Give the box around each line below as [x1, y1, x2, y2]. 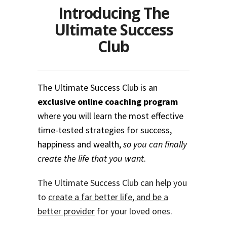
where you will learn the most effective [37, 110, 183, 122]
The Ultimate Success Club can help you [37, 176, 187, 188]
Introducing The [58, 3, 169, 24]
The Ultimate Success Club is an [37, 82, 158, 94]
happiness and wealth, [37, 138, 123, 150]
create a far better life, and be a [48, 191, 168, 203]
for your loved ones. [95, 205, 172, 217]
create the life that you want [37, 153, 144, 165]
